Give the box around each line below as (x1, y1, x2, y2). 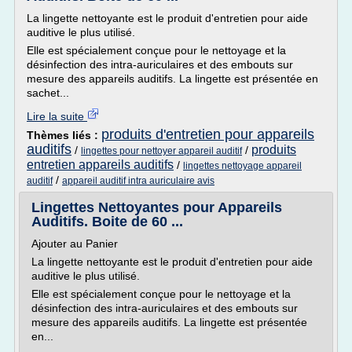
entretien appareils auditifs (27, 158, 174, 171)
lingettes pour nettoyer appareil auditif (81, 145, 242, 156)
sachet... (27, 86, 69, 99)
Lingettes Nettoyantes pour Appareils (31, 200, 282, 215)
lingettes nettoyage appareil (183, 160, 302, 171)
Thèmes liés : (27, 129, 101, 141)
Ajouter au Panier (31, 237, 118, 250)
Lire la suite (27, 110, 87, 123)
